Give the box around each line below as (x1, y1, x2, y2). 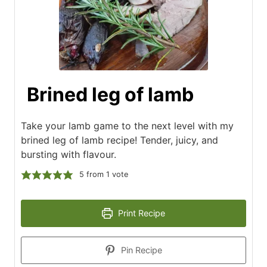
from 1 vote (83, 170, 128, 179)
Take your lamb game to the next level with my (21, 120, 234, 132)
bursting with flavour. (21, 148, 116, 160)
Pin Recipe (119, 245, 163, 255)
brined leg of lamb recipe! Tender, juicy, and (21, 134, 218, 146)
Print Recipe (116, 208, 166, 218)
